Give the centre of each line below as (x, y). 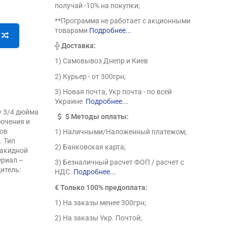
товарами (72, 30)
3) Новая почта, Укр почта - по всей (113, 91)
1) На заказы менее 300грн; (101, 202)
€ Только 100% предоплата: (101, 187)
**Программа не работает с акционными (123, 21)
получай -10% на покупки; (98, 5)
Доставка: (79, 46)
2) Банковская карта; (90, 147)
